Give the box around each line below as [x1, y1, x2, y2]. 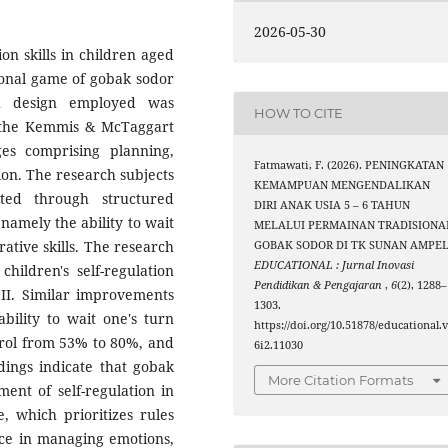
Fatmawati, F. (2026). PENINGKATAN [254, 157, 445, 172]
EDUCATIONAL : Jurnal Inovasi [254, 257, 415, 272]
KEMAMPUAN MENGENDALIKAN [254, 177, 431, 192]
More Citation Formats [268, 372, 414, 389]
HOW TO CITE [254, 105, 344, 122]
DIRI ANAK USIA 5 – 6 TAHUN [254, 197, 411, 212]
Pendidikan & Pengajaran [254, 277, 386, 292]
